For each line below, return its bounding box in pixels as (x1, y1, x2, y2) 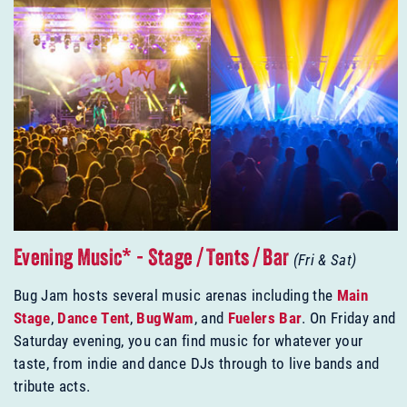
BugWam (136, 307, 194, 329)
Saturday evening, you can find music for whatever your (14, 330, 363, 352)
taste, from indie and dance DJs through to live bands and (14, 352, 380, 374)
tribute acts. (14, 375, 91, 397)
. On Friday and (302, 307, 396, 329)
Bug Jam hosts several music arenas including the (14, 284, 337, 306)
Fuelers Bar (227, 307, 303, 329)
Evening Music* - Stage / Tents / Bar (14, 248, 293, 272)
